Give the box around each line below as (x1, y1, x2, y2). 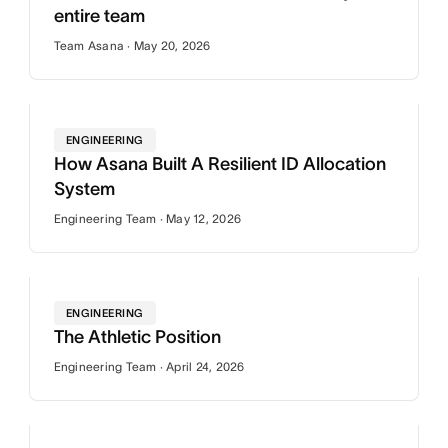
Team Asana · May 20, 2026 (53, 39, 211, 52)
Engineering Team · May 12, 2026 (53, 212, 242, 225)
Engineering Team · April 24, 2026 (53, 360, 245, 373)
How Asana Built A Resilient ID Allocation (53, 154, 386, 174)
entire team (53, 6, 145, 26)
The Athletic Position (53, 327, 221, 347)
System (53, 179, 115, 199)
